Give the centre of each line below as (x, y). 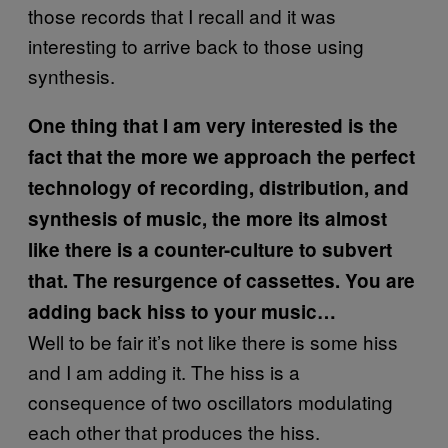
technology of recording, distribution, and (218, 187)
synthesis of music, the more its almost (207, 218)
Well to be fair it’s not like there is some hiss (213, 341)
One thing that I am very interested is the (213, 125)
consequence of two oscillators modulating (210, 401)
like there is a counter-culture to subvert (210, 249)
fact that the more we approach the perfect (221, 156)
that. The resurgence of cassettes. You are (221, 280)
